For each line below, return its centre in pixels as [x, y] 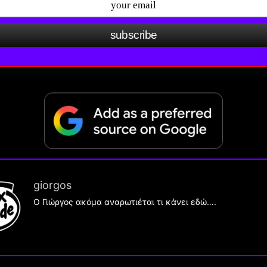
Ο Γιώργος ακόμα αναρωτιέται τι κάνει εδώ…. [125, 201]
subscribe [133, 35]
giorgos [52, 185]
